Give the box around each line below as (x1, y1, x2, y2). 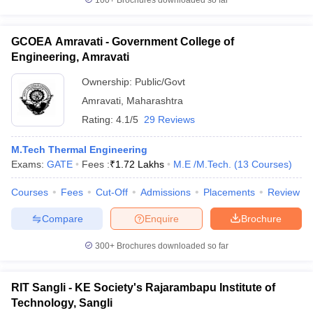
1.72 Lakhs (115, 159, 164, 170)
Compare (41, 212, 83, 224)
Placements (203, 187, 255, 198)
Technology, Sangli (11, 297, 112, 309)
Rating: (82, 114, 116, 125)
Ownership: (82, 76, 135, 87)
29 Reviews (144, 114, 195, 125)
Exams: (11, 159, 47, 170)
